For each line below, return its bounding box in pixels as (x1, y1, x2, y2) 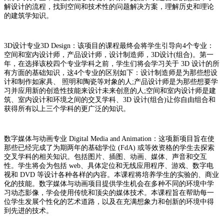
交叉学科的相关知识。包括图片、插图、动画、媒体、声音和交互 (4, 152, 207, 160)
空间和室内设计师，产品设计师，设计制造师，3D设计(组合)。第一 (4, 50, 213, 58)
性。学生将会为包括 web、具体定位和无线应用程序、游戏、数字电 (4, 161, 213, 169)
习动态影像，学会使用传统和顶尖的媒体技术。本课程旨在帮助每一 (4, 188, 214, 196)
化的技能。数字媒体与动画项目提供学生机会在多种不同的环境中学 (4, 179, 214, 187)
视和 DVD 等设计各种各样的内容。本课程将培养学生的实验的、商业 (4, 170, 219, 178)
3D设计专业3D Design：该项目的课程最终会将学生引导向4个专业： (4, 41, 214, 49)
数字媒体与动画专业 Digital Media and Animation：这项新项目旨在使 (4, 134, 214, 142)
